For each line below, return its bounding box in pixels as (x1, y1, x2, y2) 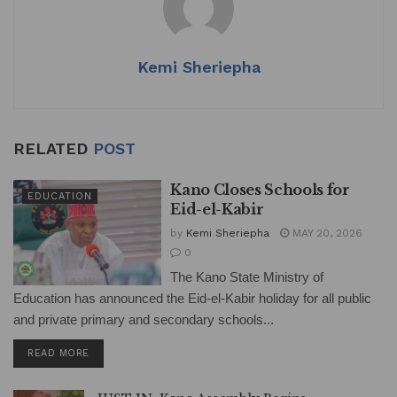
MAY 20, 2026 (289, 226, 363, 239)
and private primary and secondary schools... (13, 311, 274, 327)
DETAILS (88, 346, 132, 358)
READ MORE (27, 346, 90, 359)
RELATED (13, 138, 93, 158)
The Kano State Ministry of (170, 269, 324, 284)
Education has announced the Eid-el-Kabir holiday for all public (13, 290, 371, 306)
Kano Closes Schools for (170, 180, 350, 198)
